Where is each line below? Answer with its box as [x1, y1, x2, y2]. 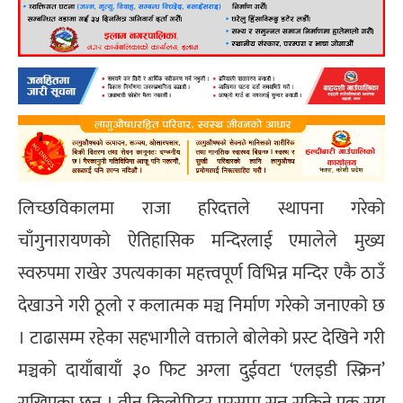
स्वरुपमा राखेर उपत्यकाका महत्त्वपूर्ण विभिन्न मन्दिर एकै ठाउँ [18, 257, 385, 289]
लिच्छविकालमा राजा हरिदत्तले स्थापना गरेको [18, 193, 385, 224]
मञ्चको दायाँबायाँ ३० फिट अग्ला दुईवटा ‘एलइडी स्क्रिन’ [18, 354, 385, 386]
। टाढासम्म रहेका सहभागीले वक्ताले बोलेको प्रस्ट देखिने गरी [18, 322, 385, 354]
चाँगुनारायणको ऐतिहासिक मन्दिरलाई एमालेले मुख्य [18, 225, 385, 256]
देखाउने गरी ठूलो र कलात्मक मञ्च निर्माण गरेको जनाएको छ [18, 290, 385, 321]
